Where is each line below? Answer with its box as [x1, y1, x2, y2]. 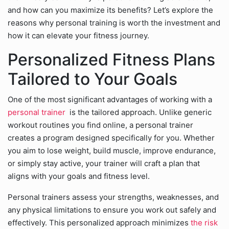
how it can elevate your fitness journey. [8, 31, 149, 40]
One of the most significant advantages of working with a [8, 95, 212, 104]
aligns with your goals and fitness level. [8, 171, 150, 181]
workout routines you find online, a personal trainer [8, 120, 193, 130]
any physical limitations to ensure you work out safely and [8, 205, 216, 215]
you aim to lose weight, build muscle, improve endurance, [8, 146, 216, 155]
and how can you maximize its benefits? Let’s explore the [8, 5, 213, 15]
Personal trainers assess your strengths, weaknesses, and [8, 192, 219, 202]
